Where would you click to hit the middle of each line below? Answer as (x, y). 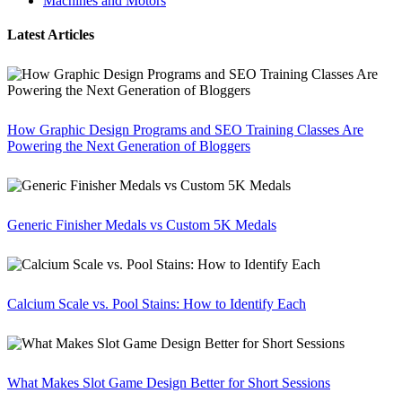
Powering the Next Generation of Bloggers (129, 146)
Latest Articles (51, 35)
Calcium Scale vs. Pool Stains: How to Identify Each (157, 304)
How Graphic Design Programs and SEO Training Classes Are (185, 130)
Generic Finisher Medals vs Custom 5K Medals (142, 225)
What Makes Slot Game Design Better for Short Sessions (169, 383)
